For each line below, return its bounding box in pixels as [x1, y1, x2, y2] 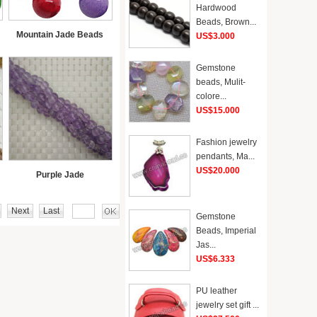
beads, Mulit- [196, 77, 246, 87]
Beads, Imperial [196, 226, 256, 236]
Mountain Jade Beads [16, 30, 103, 40]
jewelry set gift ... [196, 300, 259, 310]
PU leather [196, 286, 237, 296]
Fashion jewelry [196, 137, 257, 147]
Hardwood [196, 3, 236, 13]
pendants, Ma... [196, 151, 255, 161]
